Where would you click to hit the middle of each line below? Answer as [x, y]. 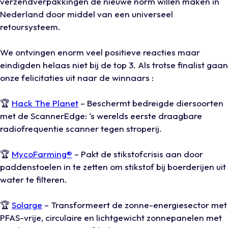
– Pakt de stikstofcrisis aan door [138, 154]
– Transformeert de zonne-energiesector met [135, 205]
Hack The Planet [45, 103]
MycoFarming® [42, 154]
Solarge [27, 205]
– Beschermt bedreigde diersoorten [151, 103]
